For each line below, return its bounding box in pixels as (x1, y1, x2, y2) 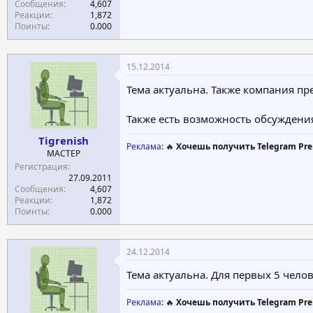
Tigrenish (38, 133, 89, 147)
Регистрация (15, 161, 68, 173)
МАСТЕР (46, 147, 80, 159)
